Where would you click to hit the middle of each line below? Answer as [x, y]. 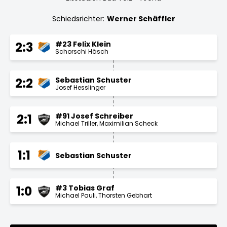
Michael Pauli [75, 195]
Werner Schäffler [141, 19]
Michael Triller [76, 123]
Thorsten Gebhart [125, 195]
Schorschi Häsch [82, 51]
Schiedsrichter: [78, 19]
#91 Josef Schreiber [94, 116]
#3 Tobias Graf [85, 188]
